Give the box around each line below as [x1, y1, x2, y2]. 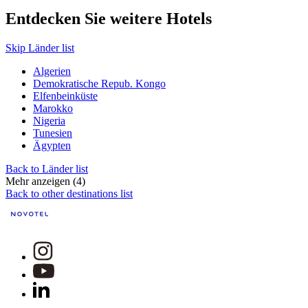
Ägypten [33, 140, 71, 152]
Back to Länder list [5, 163, 88, 175]
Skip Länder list [5, 42, 74, 54]
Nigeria [33, 115, 65, 127]
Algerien [33, 65, 71, 78]
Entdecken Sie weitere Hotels [5, 10, 212, 28]
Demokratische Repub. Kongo [33, 78, 166, 90]
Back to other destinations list [5, 188, 133, 200]
